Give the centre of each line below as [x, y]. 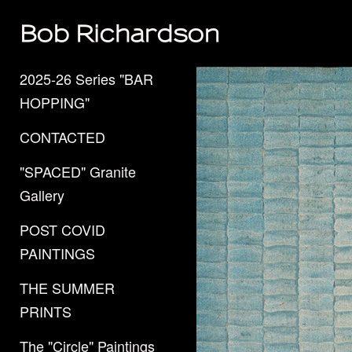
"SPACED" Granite [78, 171]
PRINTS [46, 311]
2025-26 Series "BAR [86, 79]
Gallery [42, 195]
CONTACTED [62, 137]
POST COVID [62, 229]
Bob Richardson [120, 33]
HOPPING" [55, 102]
